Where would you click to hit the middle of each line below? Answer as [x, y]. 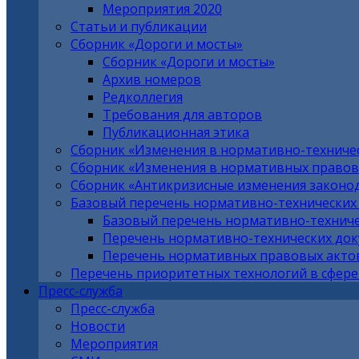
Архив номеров [152, 79]
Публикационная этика [176, 132]
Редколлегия [143, 97]
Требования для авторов [182, 115]
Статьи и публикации [139, 26]
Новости [98, 326]
